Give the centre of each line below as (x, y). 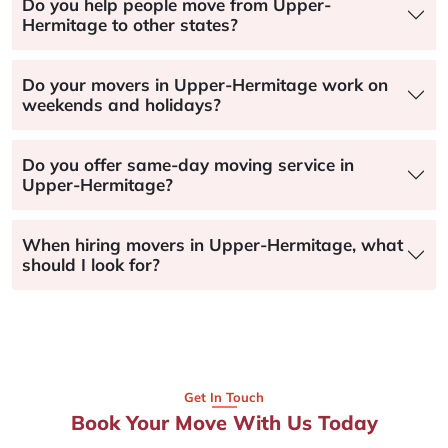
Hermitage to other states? (130, 24)
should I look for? (91, 264)
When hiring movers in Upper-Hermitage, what (212, 244)
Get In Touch (224, 396)
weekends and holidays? (121, 104)
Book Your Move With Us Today (224, 422)
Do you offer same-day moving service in (188, 164)
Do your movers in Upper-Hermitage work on (205, 84)
